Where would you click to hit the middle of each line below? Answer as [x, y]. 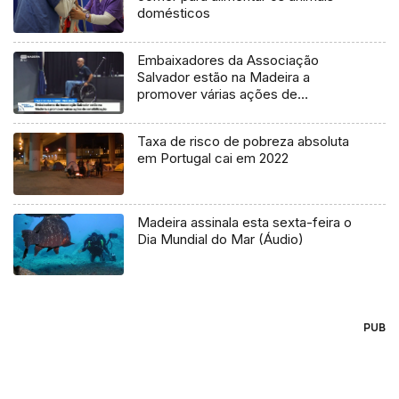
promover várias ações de [218, 94]
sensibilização [180, 110]
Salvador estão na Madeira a [224, 77]
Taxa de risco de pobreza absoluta [244, 141]
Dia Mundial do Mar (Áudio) [221, 239]
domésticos [174, 12]
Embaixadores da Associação [228, 60]
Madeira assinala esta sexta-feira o [245, 222]
